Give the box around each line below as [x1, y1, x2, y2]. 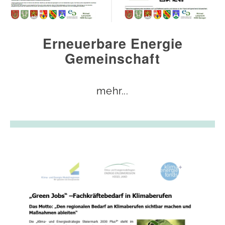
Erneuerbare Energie [42, 33, 183, 53]
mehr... [96, 85, 129, 97]
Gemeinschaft [65, 48, 160, 68]
